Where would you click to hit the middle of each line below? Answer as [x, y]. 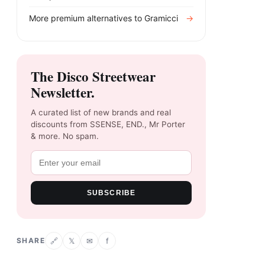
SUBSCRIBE [111, 193]
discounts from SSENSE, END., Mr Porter [108, 125]
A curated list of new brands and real [101, 113]
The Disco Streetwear [93, 77]
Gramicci [161, 18]
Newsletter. [63, 93]
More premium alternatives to [87, 18]
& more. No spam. [65, 136]
